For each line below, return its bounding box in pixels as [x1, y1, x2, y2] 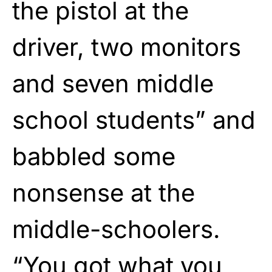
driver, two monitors [12, 32, 241, 62]
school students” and [12, 104, 256, 135]
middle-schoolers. [12, 214, 220, 244]
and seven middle [12, 68, 214, 98]
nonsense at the [12, 177, 195, 208]
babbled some [12, 141, 175, 171]
